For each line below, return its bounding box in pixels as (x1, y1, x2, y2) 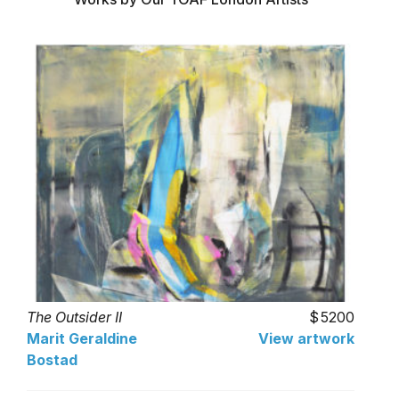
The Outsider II (27, 307, 122, 326)
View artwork (258, 329, 354, 347)
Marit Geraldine (27, 329, 137, 347)
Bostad (27, 350, 77, 369)
